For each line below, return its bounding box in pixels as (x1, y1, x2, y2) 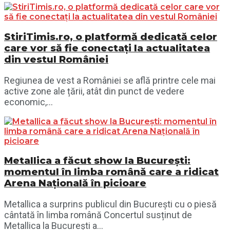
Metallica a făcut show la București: (4, 155, 190, 167)
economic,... (4, 96, 53, 107)
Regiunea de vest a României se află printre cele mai (4, 74, 216, 86)
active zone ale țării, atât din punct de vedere (4, 85, 184, 97)
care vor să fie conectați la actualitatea (4, 42, 210, 54)
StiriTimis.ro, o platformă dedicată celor (4, 30, 217, 43)
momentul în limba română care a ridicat (4, 166, 219, 178)
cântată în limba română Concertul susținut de (4, 209, 192, 220)
